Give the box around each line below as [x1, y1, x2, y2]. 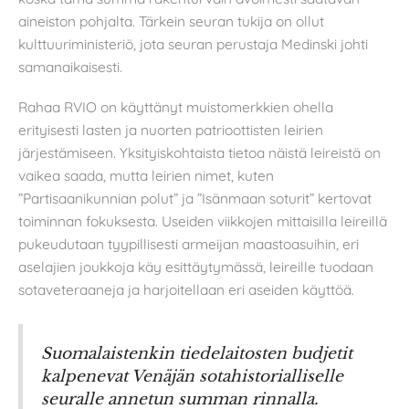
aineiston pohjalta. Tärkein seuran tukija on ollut [18, 12, 324, 31]
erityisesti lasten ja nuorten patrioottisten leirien [18, 120, 323, 139]
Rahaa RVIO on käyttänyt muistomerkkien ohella [18, 97, 333, 116]
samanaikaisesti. [18, 58, 122, 77]
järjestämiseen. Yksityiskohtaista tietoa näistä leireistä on [18, 142, 381, 162]
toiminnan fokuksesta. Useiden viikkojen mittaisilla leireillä [18, 211, 387, 230]
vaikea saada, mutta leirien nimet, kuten [18, 165, 274, 184]
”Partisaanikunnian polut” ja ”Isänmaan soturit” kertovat [18, 188, 372, 207]
